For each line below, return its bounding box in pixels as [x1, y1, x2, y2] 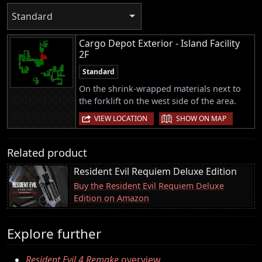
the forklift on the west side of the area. [79, 95, 236, 106]
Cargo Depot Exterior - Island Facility [79, 36, 240, 50]
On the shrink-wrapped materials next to [79, 82, 241, 94]
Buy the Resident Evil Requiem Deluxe [74, 180, 224, 191]
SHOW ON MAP [176, 113, 226, 123]
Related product [7, 144, 87, 160]
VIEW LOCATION [94, 113, 147, 123]
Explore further [7, 224, 101, 243]
